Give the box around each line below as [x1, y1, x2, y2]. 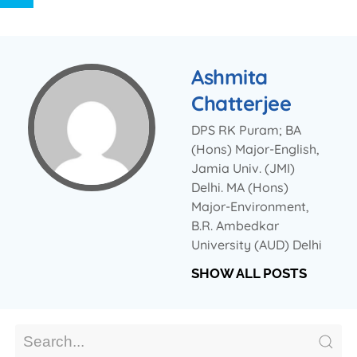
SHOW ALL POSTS [191, 265, 307, 281]
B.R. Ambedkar [191, 217, 279, 233]
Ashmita [191, 63, 268, 89]
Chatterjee [191, 89, 291, 116]
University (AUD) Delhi [191, 236, 322, 253]
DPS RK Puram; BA [191, 121, 301, 138]
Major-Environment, [191, 198, 309, 214]
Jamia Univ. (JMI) [191, 159, 295, 176]
